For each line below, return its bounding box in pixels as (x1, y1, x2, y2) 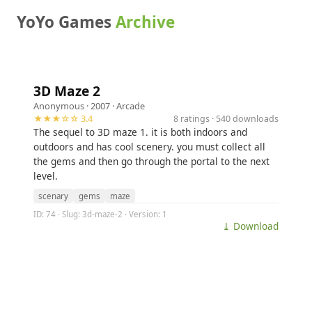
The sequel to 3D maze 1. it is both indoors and (33, 125, 247, 139)
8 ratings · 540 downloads (173, 112, 279, 125)
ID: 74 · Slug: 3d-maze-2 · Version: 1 (33, 208, 167, 219)
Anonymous (33, 100, 84, 112)
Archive (116, 11, 175, 33)
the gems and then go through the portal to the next (33, 155, 270, 168)
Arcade (116, 100, 145, 112)
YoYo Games (17, 11, 116, 33)
